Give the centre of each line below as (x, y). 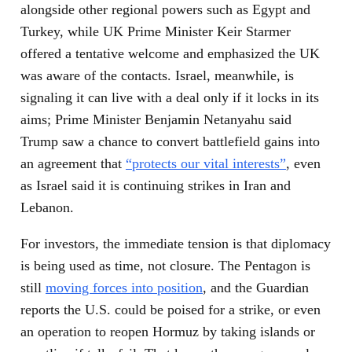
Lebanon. (47, 208)
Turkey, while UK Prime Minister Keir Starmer (156, 32)
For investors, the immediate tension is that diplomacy (176, 244)
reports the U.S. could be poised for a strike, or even (170, 310)
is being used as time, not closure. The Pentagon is (165, 266)
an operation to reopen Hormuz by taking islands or (168, 332)
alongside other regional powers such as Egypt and (165, 10)
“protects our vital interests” (206, 164)
